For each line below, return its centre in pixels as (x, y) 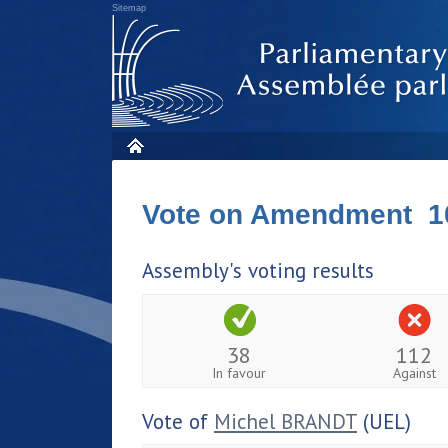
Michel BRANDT (285, 421)
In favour (239, 372)
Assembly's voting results (258, 270)
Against (414, 372)
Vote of (178, 421)
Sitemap (129, 8)
